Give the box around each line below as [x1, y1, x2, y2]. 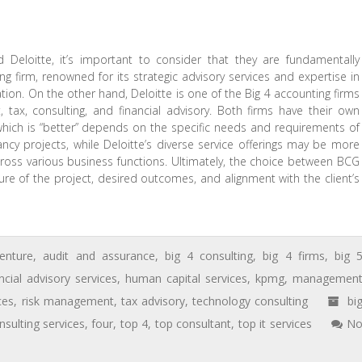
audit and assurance [43, 248, 155, 263]
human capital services [125, 271, 248, 286]
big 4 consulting [164, 248, 254, 263]
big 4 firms [263, 248, 325, 263]
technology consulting [192, 293, 309, 309]
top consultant [154, 316, 232, 331]
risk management [21, 293, 114, 309]
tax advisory [120, 293, 185, 309]
